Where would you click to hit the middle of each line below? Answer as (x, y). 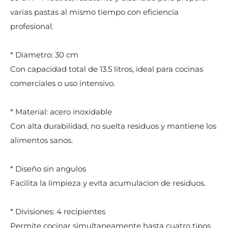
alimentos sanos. (41, 140)
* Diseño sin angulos (48, 169)
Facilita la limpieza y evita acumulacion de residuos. (108, 183)
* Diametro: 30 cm (44, 55)
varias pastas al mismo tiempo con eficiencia (94, 12)
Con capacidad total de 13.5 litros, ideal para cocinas (107, 69)
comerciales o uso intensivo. (63, 83)
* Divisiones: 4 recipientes (58, 212)
